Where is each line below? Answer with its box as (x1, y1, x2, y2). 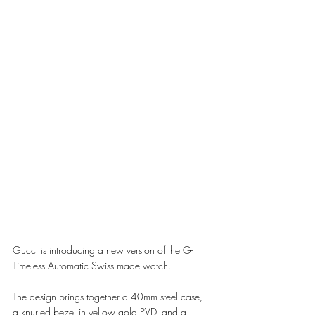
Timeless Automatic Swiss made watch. (13, 258, 174, 272)
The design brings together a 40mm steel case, (13, 289, 205, 303)
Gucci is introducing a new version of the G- (13, 243, 193, 257)
